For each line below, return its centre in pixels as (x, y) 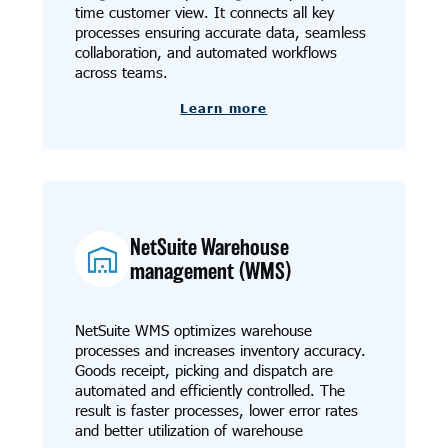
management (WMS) (211, 271)
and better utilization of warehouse (188, 430)
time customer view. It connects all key (204, 12)
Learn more (224, 108)
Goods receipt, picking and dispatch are (203, 370)
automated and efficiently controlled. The (209, 390)
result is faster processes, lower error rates (216, 410)
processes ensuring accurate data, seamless (220, 32)
